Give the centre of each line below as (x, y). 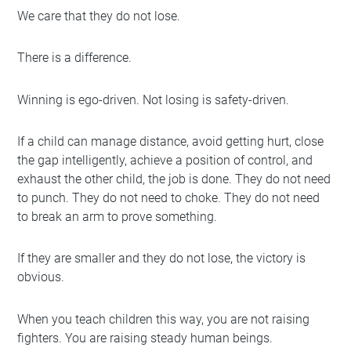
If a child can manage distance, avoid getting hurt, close (171, 141)
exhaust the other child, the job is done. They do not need (174, 179)
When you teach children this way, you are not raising (164, 319)
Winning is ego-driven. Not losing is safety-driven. (154, 100)
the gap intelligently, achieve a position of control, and (165, 160)
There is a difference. (75, 58)
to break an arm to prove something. (118, 216)
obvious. (41, 277)
